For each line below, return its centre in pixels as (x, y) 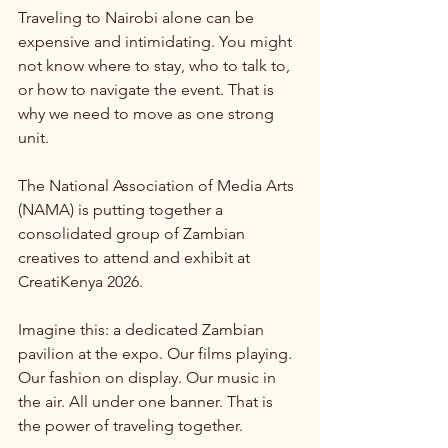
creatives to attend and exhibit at (136, 257)
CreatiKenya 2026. (80, 281)
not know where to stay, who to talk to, (156, 65)
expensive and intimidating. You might (157, 41)
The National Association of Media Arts (158, 185)
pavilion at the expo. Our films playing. (157, 353)
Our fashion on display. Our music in (149, 377)
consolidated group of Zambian (133, 233)
